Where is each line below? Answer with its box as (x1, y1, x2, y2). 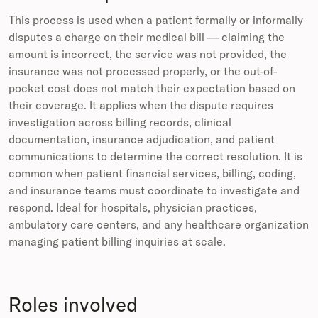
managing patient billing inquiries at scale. (9, 234, 226, 249)
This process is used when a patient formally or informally (9, 13, 303, 28)
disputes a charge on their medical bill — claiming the (9, 30, 285, 45)
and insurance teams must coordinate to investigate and (9, 183, 300, 198)
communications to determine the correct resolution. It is (9, 149, 302, 164)
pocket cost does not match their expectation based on (9, 81, 295, 96)
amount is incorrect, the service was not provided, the (9, 47, 287, 62)
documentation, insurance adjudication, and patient (9, 132, 275, 147)
